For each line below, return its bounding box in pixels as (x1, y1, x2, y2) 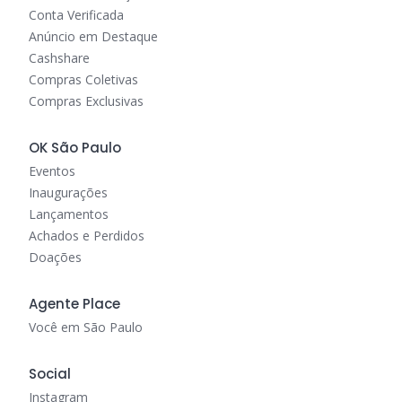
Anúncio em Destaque (29, 28, 158, 45)
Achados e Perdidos (29, 227, 144, 244)
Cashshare (29, 49, 90, 66)
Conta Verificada (29, 6, 124, 23)
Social (29, 364, 71, 383)
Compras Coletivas (29, 71, 138, 88)
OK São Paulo (29, 138, 121, 157)
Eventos (29, 162, 75, 179)
